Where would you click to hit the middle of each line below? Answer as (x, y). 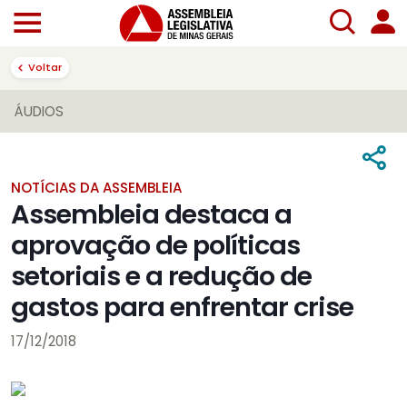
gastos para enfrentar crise (182, 308)
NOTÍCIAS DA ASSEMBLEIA (96, 188)
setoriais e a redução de (161, 277)
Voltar (45, 67)
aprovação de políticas (155, 246)
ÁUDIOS (39, 112)
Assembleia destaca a (151, 215)
